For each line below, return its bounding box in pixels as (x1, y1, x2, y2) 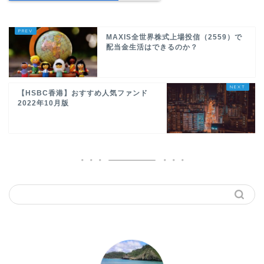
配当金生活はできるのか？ (106, 42, 198, 51)
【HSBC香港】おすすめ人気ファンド (18, 88, 148, 97)
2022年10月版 (18, 98, 69, 107)
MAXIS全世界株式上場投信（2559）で (106, 32, 242, 41)
